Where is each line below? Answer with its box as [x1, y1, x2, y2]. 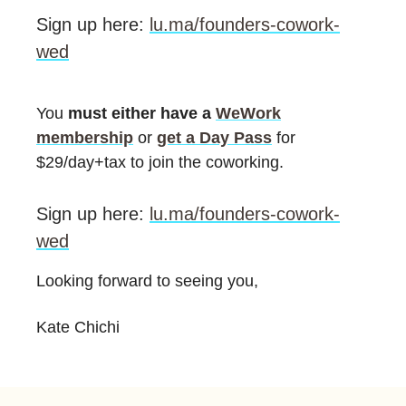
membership [36, 129, 133, 147]
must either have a [68, 104, 211, 122]
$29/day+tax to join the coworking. [36, 153, 284, 171]
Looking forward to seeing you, [36, 272, 258, 290]
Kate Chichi [36, 318, 120, 336]
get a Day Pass [157, 129, 272, 147]
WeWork [216, 104, 281, 122]
